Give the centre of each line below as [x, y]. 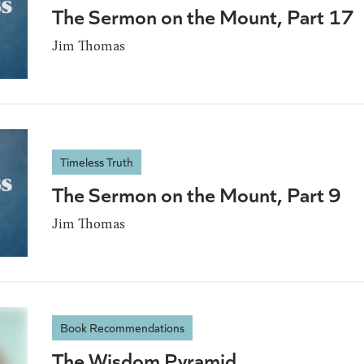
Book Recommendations [122, 327]
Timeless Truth [97, 162]
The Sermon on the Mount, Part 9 [197, 194]
